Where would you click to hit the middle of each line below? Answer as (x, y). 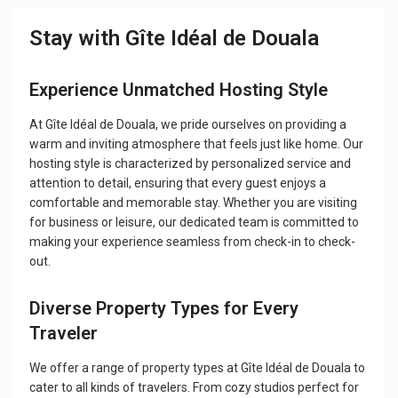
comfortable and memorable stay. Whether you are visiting (194, 203)
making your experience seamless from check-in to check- (193, 242)
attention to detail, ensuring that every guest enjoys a (178, 183)
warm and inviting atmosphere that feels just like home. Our (197, 144)
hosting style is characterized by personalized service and (191, 164)
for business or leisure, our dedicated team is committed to (195, 223)
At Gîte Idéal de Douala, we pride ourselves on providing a (188, 125)
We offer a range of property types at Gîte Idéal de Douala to (198, 368)
